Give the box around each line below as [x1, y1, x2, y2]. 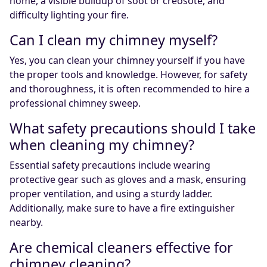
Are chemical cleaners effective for [10, 238, 233, 257]
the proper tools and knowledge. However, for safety [10, 68, 247, 82]
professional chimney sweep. [10, 97, 141, 110]
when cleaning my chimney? [10, 135, 194, 155]
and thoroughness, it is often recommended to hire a [10, 82, 250, 96]
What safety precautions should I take [10, 119, 256, 138]
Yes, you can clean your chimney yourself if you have [10, 54, 245, 67]
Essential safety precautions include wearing [10, 159, 210, 172]
